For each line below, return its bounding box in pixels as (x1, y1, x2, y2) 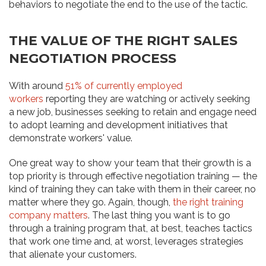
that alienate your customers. (9, 249, 137, 261)
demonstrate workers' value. (9, 132, 135, 144)
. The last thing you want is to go (88, 210, 230, 221)
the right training (173, 197, 243, 208)
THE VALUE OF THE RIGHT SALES (9, 33, 237, 49)
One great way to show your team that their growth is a (9, 157, 251, 169)
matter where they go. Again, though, (9, 197, 173, 208)
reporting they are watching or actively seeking (43, 93, 250, 105)
